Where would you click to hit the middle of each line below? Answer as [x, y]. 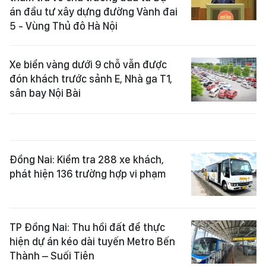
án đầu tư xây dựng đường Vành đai [94, 12]
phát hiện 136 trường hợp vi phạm [88, 173]
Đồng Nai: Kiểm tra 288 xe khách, [87, 159]
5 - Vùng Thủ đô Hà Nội [64, 26]
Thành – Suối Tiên [52, 255]
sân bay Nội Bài [45, 93]
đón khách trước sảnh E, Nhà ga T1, [91, 79]
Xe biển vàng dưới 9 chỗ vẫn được [88, 65]
